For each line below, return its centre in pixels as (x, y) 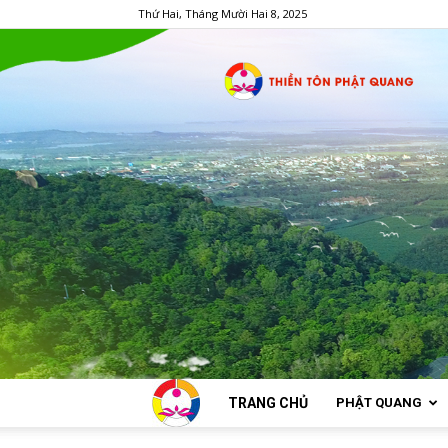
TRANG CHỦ (268, 403)
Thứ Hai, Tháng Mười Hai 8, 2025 (222, 13)
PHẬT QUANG (379, 402)
